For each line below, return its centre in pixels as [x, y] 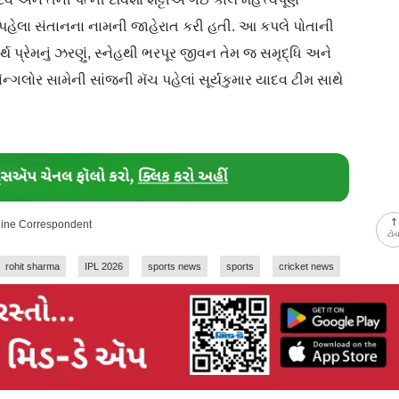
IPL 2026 [104, 266]
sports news [175, 266]
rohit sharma [33, 266]
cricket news [306, 266]
